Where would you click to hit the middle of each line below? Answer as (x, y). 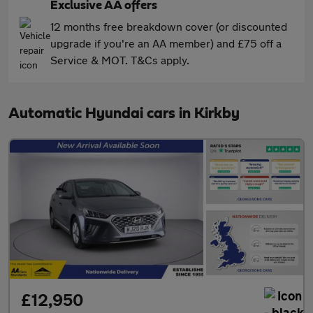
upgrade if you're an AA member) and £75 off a (166, 43)
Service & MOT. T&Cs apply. (120, 59)
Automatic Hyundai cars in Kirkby (124, 113)
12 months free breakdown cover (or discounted (169, 26)
